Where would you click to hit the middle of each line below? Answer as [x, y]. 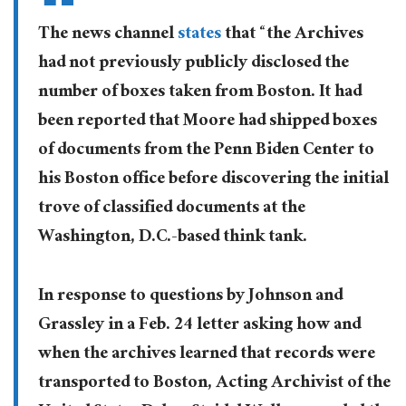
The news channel [107, 36]
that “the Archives [292, 36]
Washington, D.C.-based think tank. [172, 239]
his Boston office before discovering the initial [213, 181]
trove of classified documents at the [171, 210]
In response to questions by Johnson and [190, 298]
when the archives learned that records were [206, 356]
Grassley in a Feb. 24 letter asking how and [199, 327]
